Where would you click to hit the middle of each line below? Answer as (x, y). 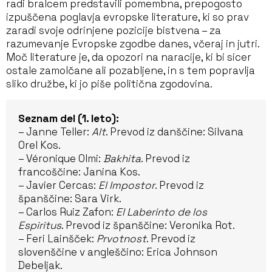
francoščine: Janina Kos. (79, 172)
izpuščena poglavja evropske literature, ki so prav (127, 17)
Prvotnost (121, 239)
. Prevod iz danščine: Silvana (175, 132)
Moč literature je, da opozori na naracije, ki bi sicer (129, 57)
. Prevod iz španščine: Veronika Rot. (148, 225)
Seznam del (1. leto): (69, 118)
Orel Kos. (39, 145)
